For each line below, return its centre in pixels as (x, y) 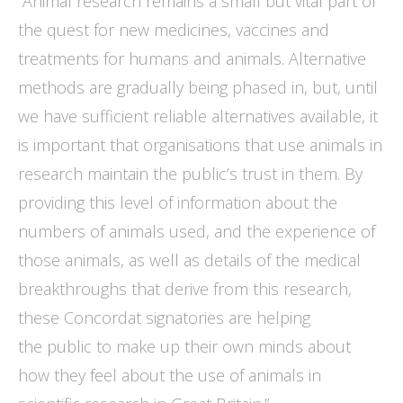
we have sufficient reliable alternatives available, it (198, 116)
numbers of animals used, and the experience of (197, 232)
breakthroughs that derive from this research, (185, 289)
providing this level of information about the (178, 203)
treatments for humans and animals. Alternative (192, 59)
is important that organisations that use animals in (200, 145)
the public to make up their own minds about (184, 347)
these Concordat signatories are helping (164, 318)
